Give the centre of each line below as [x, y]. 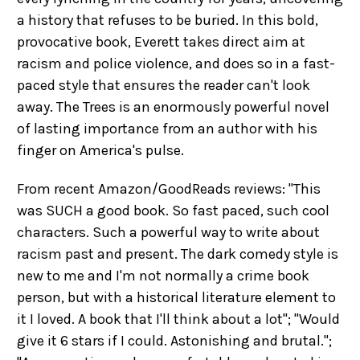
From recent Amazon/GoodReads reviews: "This [169, 189]
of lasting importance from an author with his [167, 129]
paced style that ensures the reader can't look [164, 85]
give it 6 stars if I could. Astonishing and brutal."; [174, 341]
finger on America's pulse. [100, 150]
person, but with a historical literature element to [176, 297]
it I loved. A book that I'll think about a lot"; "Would [178, 319]
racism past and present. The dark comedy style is [178, 254]
